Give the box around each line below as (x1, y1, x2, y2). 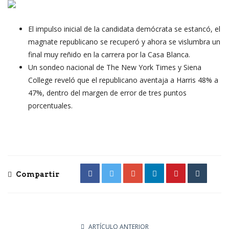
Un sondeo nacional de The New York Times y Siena (28, 62, 201, 72)
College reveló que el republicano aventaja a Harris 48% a (28, 75, 218, 85)
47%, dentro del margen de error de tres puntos (28, 87, 187, 98)
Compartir (14, 170, 59, 178)
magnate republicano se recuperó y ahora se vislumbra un (28, 36, 220, 47)
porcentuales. (28, 100, 73, 110)
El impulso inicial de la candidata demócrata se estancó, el (28, 24, 220, 34)
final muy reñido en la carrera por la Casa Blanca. (28, 49, 190, 59)
